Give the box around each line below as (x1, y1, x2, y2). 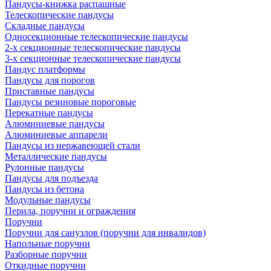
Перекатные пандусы (5, 108, 93, 118)
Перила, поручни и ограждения (5, 206, 135, 216)
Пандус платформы (5, 64, 85, 74)
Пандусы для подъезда (5, 173, 98, 183)
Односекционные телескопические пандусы (5, 31, 188, 42)
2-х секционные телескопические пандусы (5, 42, 181, 53)
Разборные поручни (5, 249, 87, 260)
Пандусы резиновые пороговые (5, 97, 136, 107)
